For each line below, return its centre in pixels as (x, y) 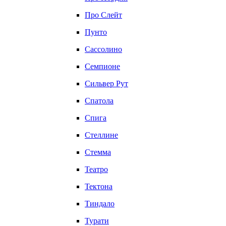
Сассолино (103, 49)
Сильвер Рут (106, 83)
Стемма (98, 152)
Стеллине (101, 135)
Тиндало (100, 204)
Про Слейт (103, 15)
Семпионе (102, 66)
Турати (97, 221)
